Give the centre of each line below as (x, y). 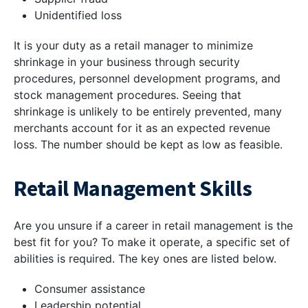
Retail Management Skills (133, 189)
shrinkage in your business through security (127, 62)
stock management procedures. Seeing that (128, 95)
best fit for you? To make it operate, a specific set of (152, 242)
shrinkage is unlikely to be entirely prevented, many (148, 112)
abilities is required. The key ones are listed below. (145, 259)
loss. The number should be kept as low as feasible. (148, 145)
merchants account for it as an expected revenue (142, 128)
